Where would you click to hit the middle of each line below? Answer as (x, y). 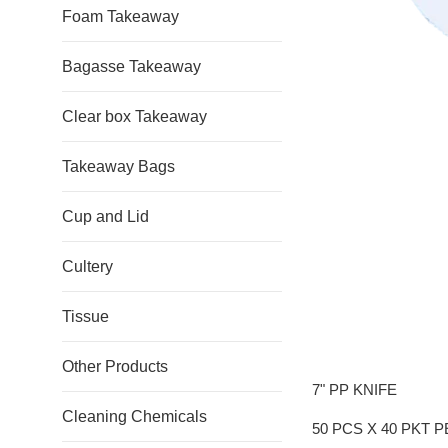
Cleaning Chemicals (134, 416)
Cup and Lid (105, 216)
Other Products (115, 366)
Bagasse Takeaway (131, 66)
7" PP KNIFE (354, 389)
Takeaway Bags (118, 166)
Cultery (87, 266)
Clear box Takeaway (134, 116)
